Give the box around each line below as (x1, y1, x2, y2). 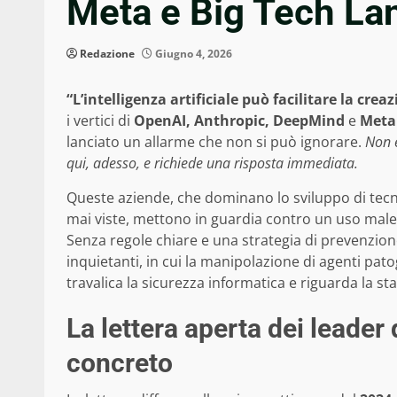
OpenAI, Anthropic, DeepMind (134, 110, 345, 130)
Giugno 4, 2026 (152, 45, 232, 61)
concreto (66, 346, 173, 378)
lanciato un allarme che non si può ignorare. (66, 131, 365, 152)
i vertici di (66, 110, 134, 130)
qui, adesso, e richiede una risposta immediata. (66, 152, 358, 173)
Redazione (80, 45, 135, 61)
